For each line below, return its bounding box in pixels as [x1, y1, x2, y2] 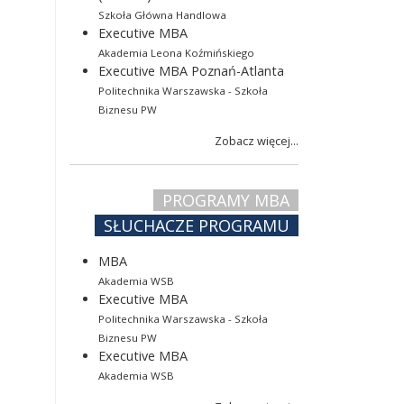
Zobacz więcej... [215, 132, 298, 149]
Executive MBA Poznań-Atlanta [98, 61, 284, 79]
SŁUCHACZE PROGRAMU [104, 214, 289, 236]
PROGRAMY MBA [162, 188, 289, 211]
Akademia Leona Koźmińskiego [98, 45, 254, 60]
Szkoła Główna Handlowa [98, 7, 226, 22]
